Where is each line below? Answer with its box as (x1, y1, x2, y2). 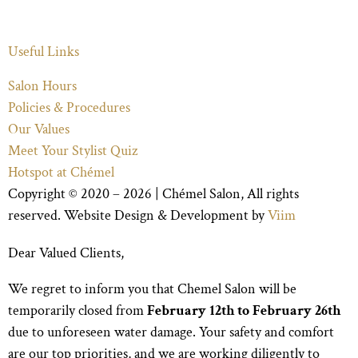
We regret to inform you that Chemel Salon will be (8, 280, 296, 299)
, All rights (241, 185, 299, 204)
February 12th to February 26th (147, 301, 340, 320)
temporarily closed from (8, 301, 147, 320)
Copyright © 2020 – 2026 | (8, 185, 162, 204)
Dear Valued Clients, (8, 244, 124, 263)
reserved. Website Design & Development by (8, 206, 268, 225)
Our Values (8, 120, 70, 139)
